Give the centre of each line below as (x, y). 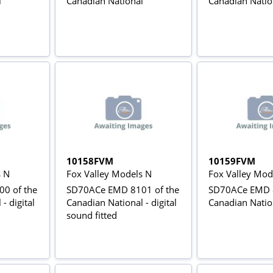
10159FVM (232, 161)
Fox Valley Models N (109, 174)
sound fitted (91, 215)
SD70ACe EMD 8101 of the (122, 190)
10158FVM (90, 161)
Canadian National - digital (121, 203)
